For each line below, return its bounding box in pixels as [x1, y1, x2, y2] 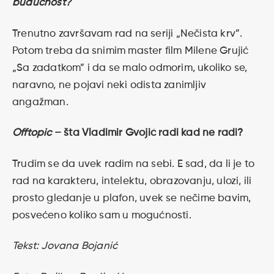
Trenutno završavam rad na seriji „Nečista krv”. [12, 28, 243, 39]
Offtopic [12, 128, 54, 139]
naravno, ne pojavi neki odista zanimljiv [12, 80, 207, 91]
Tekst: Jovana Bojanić [12, 241, 118, 252]
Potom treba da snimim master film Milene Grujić [12, 45, 249, 56]
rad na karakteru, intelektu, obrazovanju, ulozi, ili [12, 176, 252, 187]
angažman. [12, 97, 68, 108]
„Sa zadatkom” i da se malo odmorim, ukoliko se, [12, 62, 248, 73]
